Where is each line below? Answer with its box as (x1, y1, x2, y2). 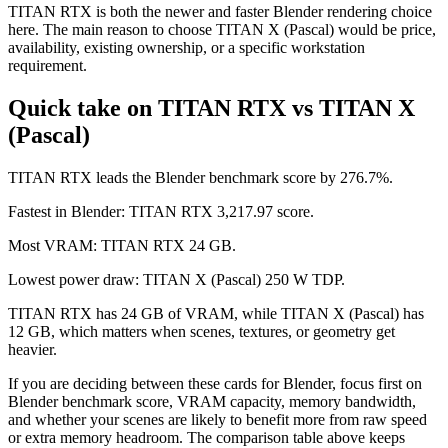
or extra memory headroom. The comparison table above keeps (8, 428, 405, 446)
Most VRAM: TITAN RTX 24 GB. (8, 236, 236, 254)
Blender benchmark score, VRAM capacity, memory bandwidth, (8, 392, 416, 410)
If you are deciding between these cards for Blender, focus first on (8, 374, 422, 392)
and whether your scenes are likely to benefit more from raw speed (8, 410, 427, 428)
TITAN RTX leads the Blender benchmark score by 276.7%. (8, 168, 393, 186)
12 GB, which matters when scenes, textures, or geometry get (8, 322, 395, 340)
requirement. (8, 56, 87, 74)
